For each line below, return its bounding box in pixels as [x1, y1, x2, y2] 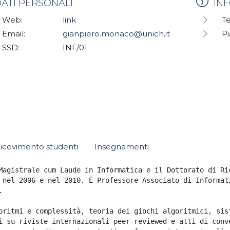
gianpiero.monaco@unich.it [62, 29, 170, 39]
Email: [2, 29, 25, 39]
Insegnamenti [94, 142, 149, 151]
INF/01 [62, 43, 89, 52]
